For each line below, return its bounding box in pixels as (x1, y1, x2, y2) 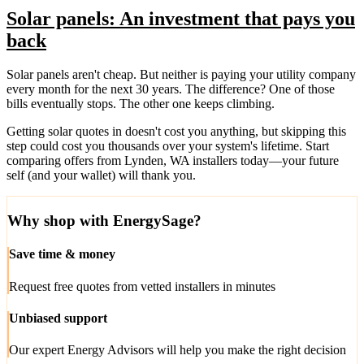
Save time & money (9, 247, 115, 262)
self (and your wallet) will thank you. (6, 168, 196, 183)
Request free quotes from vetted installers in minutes (9, 279, 275, 293)
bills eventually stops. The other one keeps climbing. (6, 97, 275, 111)
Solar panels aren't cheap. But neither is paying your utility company (6, 67, 356, 82)
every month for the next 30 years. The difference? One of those (6, 82, 335, 97)
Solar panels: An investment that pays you (6, 7, 355, 29)
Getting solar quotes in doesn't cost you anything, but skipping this (6, 124, 346, 139)
